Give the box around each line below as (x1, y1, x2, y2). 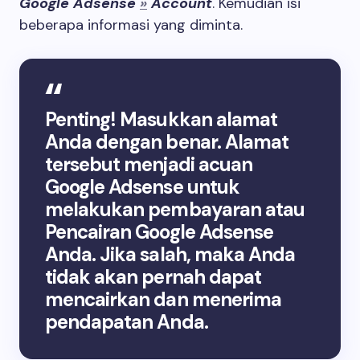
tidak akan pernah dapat (45, 264, 261, 289)
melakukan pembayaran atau (45, 197, 305, 222)
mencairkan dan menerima (45, 287, 281, 312)
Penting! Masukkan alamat (45, 107, 277, 132)
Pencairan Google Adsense (45, 219, 273, 244)
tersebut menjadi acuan (45, 152, 252, 177)
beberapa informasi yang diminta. (19, 15, 243, 35)
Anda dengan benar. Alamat (45, 129, 288, 154)
